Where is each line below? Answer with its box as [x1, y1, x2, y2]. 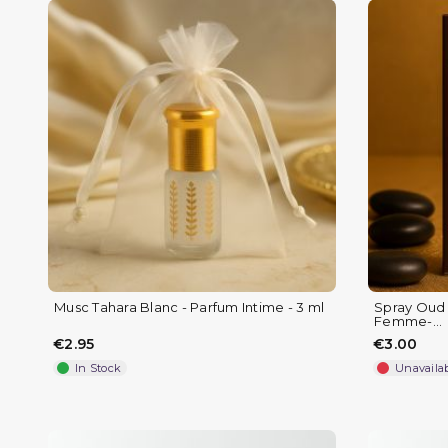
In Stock [75, 360, 121, 375]
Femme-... [374, 312, 443, 329]
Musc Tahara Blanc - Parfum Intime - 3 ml [54, 298, 324, 315]
